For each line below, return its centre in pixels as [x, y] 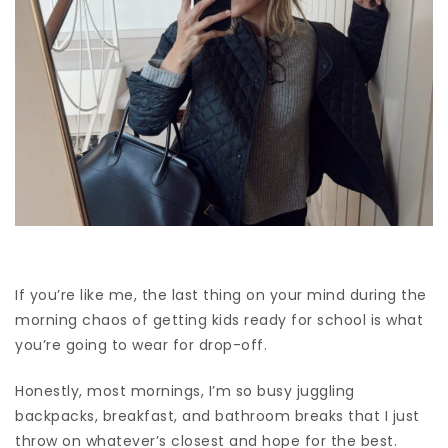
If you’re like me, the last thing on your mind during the [221, 295]
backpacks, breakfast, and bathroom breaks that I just [217, 416]
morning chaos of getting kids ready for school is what [219, 320]
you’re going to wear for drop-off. [141, 345]
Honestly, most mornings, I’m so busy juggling [185, 391]
